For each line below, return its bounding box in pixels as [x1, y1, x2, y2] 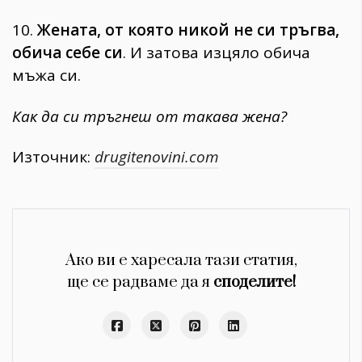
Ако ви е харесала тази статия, [65, 250, 297, 271]
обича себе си [12, 41, 123, 63]
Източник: [12, 146, 95, 168]
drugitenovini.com [95, 146, 219, 168]
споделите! [213, 272, 296, 293]
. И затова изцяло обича [123, 41, 310, 63]
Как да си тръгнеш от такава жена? [12, 105, 287, 127]
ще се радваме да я [66, 272, 213, 293]
